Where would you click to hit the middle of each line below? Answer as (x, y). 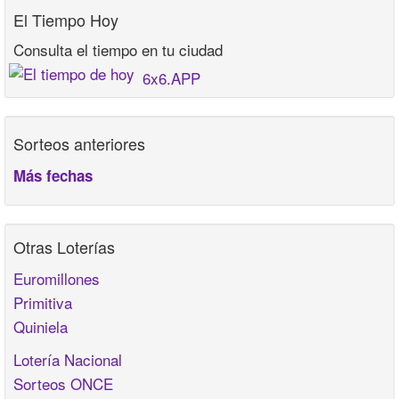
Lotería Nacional (68, 360)
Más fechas (53, 176)
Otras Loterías (64, 247)
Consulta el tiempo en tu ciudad (118, 50)
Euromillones (57, 279)
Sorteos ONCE (63, 384)
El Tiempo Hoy (66, 20)
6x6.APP (171, 78)
